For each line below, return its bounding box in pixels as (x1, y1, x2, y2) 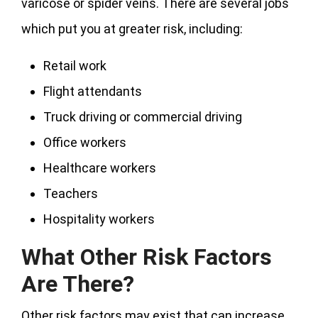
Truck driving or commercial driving (43, 109, 242, 125)
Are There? (21, 270, 134, 298)
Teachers (43, 186, 98, 202)
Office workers (43, 135, 126, 150)
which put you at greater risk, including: (21, 21, 243, 37)
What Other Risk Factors (21, 243, 272, 271)
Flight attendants (43, 84, 142, 99)
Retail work (43, 58, 106, 74)
